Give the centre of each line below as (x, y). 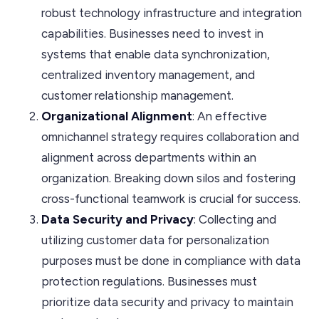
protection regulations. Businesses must (149, 281)
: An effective (230, 116)
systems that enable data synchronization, (156, 54)
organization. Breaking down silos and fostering (168, 178)
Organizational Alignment (117, 116)
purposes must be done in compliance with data (171, 260)
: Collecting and (235, 219)
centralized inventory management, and (148, 74)
